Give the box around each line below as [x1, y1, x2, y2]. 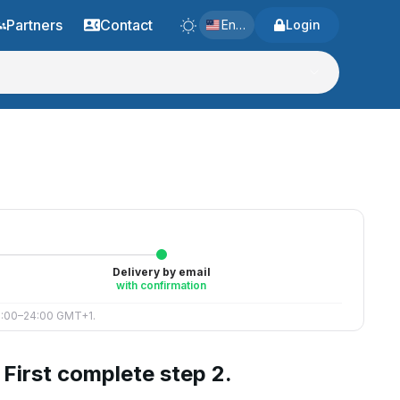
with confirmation [116, 279, 207, 292]
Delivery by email [112, 265, 211, 279]
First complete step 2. [4, 361, 233, 387]
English [221, 17, 262, 32]
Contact [99, 16, 153, 34]
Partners [5, 16, 62, 34]
